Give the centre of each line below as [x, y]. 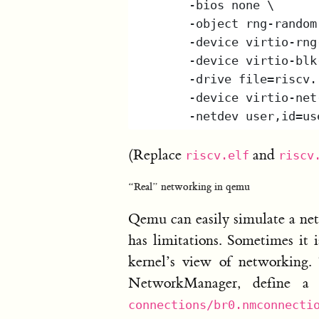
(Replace [157, 155]
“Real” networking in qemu [189, 187]
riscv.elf [217, 155]
